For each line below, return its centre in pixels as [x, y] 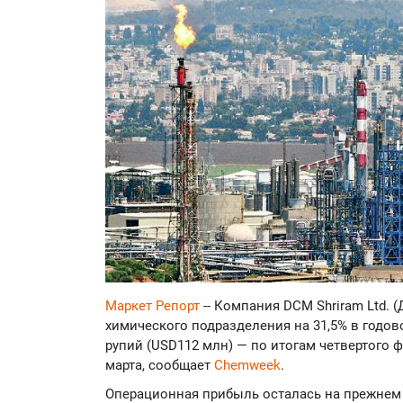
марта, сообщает [160, 366]
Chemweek [247, 366]
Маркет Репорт [154, 306]
